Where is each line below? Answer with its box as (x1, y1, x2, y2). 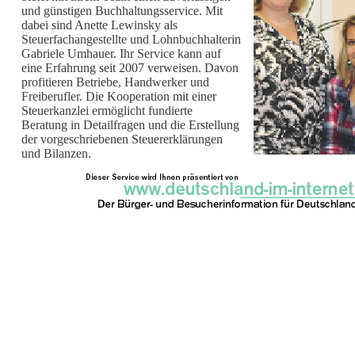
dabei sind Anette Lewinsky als (21, 18, 177, 32)
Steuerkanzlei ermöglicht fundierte (21, 104, 193, 117)
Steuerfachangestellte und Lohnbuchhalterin (21, 32, 241, 46)
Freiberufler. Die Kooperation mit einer (21, 90, 216, 103)
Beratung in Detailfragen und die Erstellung (21, 118, 239, 132)
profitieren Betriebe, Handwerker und (21, 75, 209, 89)
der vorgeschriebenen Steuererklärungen (21, 132, 223, 146)
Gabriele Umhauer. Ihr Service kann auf (21, 47, 221, 60)
